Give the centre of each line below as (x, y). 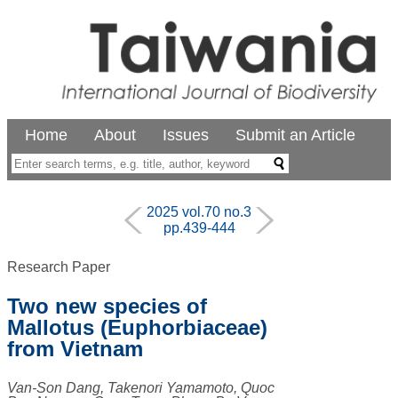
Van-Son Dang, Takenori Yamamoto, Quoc (141, 388)
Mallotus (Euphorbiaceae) (137, 328)
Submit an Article (295, 135)
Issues (186, 135)
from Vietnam (75, 349)
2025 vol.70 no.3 (199, 212)
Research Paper (59, 267)
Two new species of (107, 306)
